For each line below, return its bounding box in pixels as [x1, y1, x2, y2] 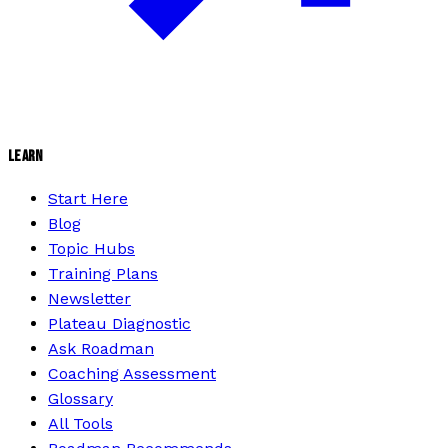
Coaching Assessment [48, 364, 216, 384]
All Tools [48, 414, 113, 434]
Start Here [48, 189, 128, 209]
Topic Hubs [48, 239, 135, 259]
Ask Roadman [48, 339, 154, 359]
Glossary [48, 389, 113, 409]
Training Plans [48, 264, 158, 284]
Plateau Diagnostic [48, 314, 191, 334]
